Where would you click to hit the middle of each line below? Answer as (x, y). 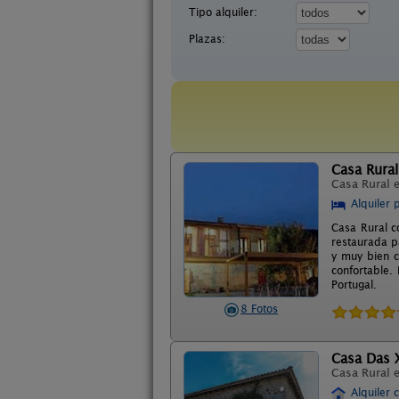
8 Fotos (259, 309)
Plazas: (207, 39)
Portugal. (354, 284)
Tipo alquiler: (223, 12)
